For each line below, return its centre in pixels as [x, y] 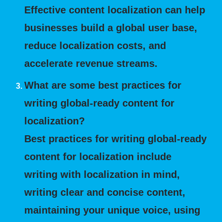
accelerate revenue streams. [91, 63]
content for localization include [98, 157]
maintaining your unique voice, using [112, 210]
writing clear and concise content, [105, 192]
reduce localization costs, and [95, 46]
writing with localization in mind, [102, 174]
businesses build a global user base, [111, 28]
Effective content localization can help [115, 10]
